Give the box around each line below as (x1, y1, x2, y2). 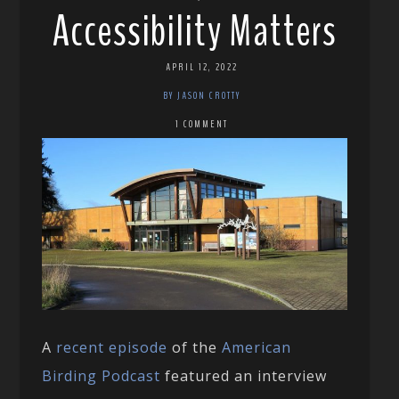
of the (167, 337, 223, 357)
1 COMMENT (175, 116, 228, 131)
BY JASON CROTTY (162, 87, 240, 102)
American (222, 337, 292, 357)
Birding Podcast (42, 365, 161, 386)
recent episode (56, 337, 168, 357)
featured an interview (160, 365, 328, 386)
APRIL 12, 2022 (165, 59, 238, 74)
